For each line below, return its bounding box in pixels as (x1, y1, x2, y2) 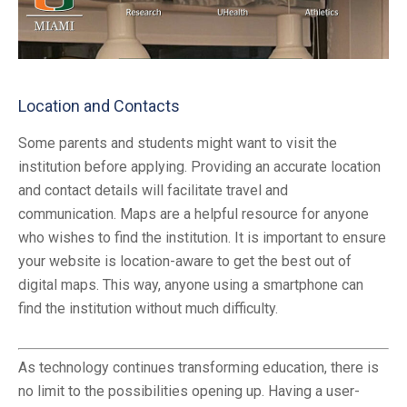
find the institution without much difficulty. (18, 299, 278, 317)
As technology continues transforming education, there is (18, 358, 379, 376)
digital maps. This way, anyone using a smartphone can (18, 275, 363, 293)
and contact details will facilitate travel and (18, 181, 288, 199)
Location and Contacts (18, 95, 180, 115)
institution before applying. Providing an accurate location (18, 157, 381, 175)
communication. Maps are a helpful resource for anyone (18, 204, 369, 223)
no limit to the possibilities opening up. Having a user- (18, 382, 360, 400)
